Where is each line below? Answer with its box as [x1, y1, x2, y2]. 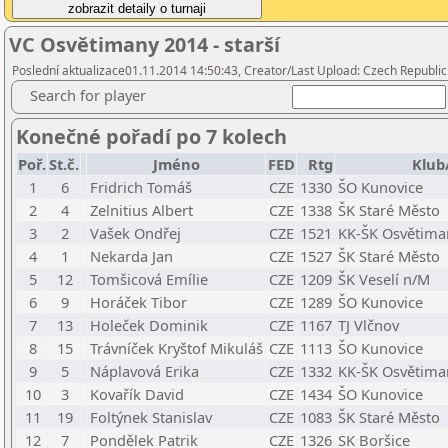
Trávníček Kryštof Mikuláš [90, 338, 263, 358]
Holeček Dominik [90, 315, 208, 335]
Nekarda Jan [90, 246, 173, 266]
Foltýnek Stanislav [90, 407, 212, 427]
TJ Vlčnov [338, 315, 399, 335]
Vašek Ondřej [90, 223, 181, 243]
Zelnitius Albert [90, 200, 193, 220]
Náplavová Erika [90, 361, 199, 381]
